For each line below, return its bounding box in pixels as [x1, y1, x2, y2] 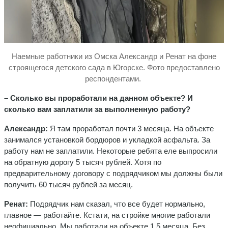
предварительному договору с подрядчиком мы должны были [4, 168, 222, 178]
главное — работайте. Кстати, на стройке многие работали [4, 210, 210, 219]
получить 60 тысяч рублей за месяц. [4, 180, 133, 189]
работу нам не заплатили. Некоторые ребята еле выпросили [4, 146, 217, 155]
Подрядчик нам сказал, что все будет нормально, [30, 199, 205, 208]
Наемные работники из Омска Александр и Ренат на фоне [12, 51, 216, 61]
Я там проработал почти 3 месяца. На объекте [48, 124, 214, 133]
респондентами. [85, 74, 143, 83]
